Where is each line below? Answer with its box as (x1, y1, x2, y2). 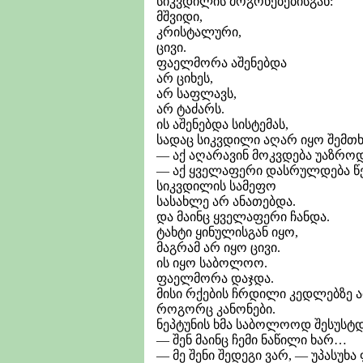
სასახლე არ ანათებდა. (156, 194, 296, 208)
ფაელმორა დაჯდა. (156, 271, 274, 285)
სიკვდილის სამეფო (156, 178, 276, 193)
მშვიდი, (156, 9, 203, 23)
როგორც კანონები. (156, 301, 275, 316)
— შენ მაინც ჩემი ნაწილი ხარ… (156, 332, 347, 347)
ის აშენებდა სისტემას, (156, 117, 288, 131)
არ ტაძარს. (156, 101, 224, 116)
